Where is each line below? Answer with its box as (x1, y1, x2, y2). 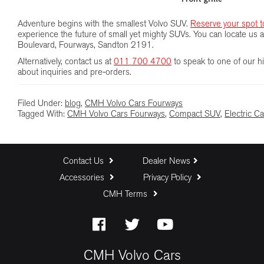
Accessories (59, 174, 107, 183)
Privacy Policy (143, 174, 194, 183)
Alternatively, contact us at (18, 58, 114, 67)
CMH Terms (103, 190, 150, 199)
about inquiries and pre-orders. (18, 68, 131, 78)
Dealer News (142, 157, 190, 166)
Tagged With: (18, 110, 67, 120)
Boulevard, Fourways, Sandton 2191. (18, 41, 154, 51)
